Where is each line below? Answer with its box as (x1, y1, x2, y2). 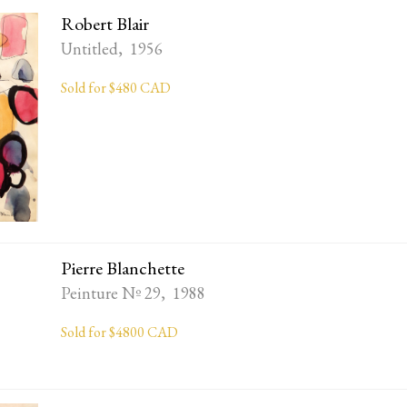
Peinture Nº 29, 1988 (61, 282, 206, 303)
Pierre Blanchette (61, 255, 185, 280)
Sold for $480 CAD (61, 78, 172, 98)
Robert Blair (61, 12, 150, 36)
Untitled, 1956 (61, 38, 164, 60)
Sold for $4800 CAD (61, 322, 179, 342)
